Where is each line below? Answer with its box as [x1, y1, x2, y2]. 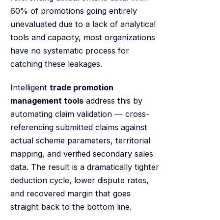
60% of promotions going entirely [10, 6, 137, 16]
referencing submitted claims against [10, 122, 147, 132]
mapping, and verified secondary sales [10, 148, 153, 159]
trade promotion [49, 82, 113, 92]
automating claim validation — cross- [10, 109, 149, 119]
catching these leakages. [10, 59, 102, 69]
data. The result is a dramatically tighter [10, 162, 159, 172]
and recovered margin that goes [10, 188, 131, 198]
